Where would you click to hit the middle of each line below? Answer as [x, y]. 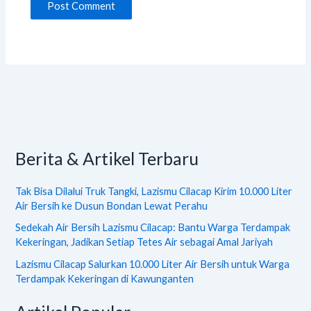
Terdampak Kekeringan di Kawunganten [105, 279]
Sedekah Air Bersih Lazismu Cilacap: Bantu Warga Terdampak [153, 228]
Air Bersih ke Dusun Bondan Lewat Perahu [112, 205]
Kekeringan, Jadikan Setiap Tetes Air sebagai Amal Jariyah [144, 242]
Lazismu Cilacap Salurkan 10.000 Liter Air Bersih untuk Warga [153, 264]
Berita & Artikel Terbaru [107, 159]
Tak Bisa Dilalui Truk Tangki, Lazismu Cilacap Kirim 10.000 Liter [154, 191]
